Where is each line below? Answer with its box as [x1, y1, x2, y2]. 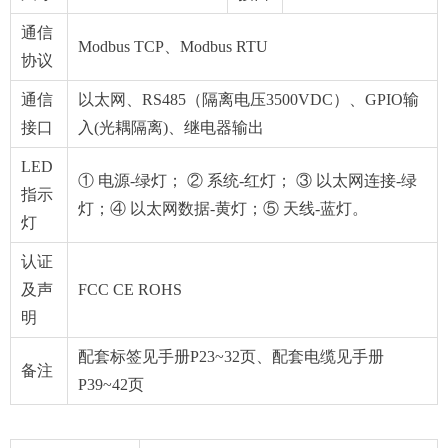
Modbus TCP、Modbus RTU [78, 38, 268, 55]
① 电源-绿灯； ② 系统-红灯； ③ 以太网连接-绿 [78, 172, 417, 189]
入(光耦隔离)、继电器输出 [78, 119, 264, 136]
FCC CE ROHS [78, 281, 182, 298]
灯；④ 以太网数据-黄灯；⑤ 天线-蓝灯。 [78, 200, 368, 217]
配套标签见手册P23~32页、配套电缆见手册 [78, 348, 384, 365]
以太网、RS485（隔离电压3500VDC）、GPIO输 [78, 91, 419, 108]
